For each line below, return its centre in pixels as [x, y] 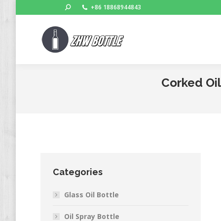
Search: [75, 7]
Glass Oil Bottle [92, 195]
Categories [78, 172]
